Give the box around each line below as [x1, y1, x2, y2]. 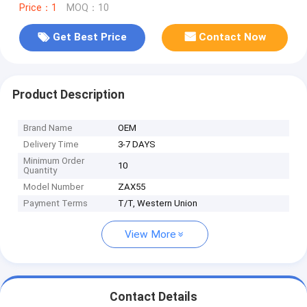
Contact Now [199, 31, 267, 44]
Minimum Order [23, 156, 85, 167]
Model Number [23, 182, 84, 193]
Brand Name [23, 123, 73, 134]
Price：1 [19, 1, 57, 14]
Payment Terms [23, 198, 88, 209]
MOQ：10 [66, 1, 109, 14]
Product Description [12, 87, 125, 101]
